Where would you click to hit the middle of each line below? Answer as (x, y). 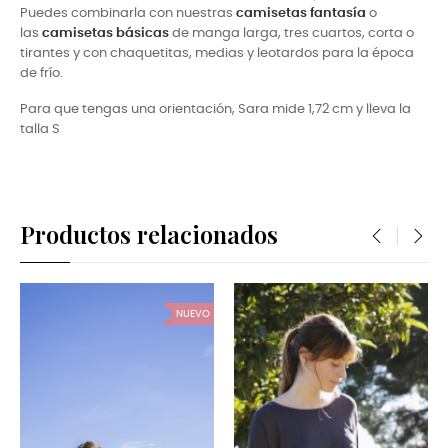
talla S (40, 130)
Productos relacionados (149, 234)
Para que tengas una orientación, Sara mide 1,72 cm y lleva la (215, 110)
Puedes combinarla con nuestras (128, 14)
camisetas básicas (105, 34)
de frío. (41, 74)
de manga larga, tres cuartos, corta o (291, 34)
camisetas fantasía (301, 14)
